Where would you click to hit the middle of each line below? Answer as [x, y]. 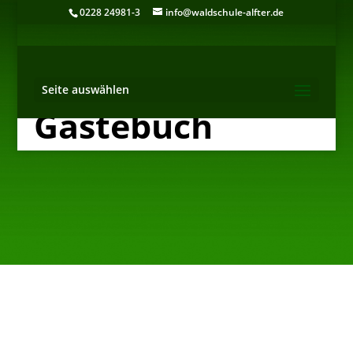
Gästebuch [123, 126]
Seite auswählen [85, 89]
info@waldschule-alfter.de [225, 12]
